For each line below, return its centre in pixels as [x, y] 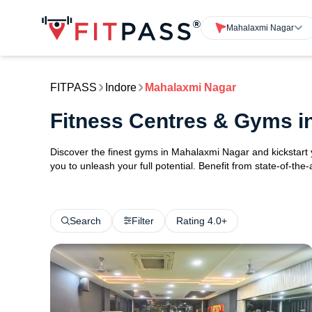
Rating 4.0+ [202, 221]
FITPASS [73, 87]
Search [85, 221]
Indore [121, 87]
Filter [143, 221]
